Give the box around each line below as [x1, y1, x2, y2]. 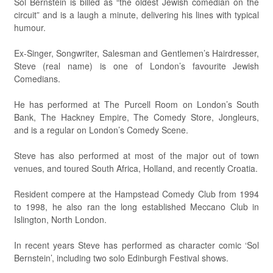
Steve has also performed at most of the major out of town [13, 149, 260, 162]
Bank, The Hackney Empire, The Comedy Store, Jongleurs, [13, 111, 260, 124]
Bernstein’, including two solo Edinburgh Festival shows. [13, 252, 229, 264]
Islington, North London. [13, 213, 107, 226]
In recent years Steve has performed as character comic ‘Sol [13, 239, 260, 252]
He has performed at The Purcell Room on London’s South [13, 98, 260, 111]
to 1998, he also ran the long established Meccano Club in [13, 200, 260, 213]
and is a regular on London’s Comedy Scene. [13, 124, 188, 136]
